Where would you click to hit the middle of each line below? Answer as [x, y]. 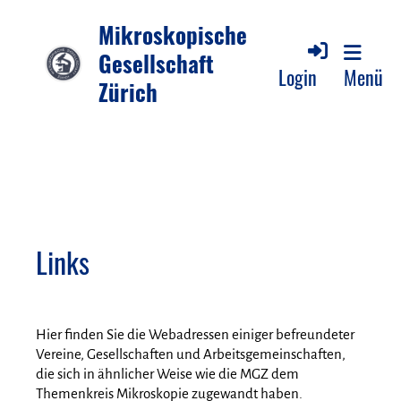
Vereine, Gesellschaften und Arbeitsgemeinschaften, [191, 354]
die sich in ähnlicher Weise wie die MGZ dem [167, 374]
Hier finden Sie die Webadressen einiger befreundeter [195, 334]
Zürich [128, 92]
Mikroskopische [173, 35]
